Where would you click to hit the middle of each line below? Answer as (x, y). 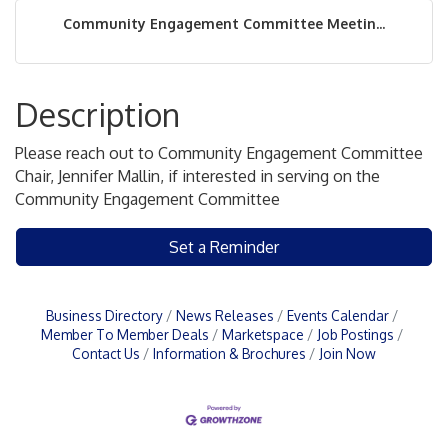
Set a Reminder (224, 247)
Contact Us (106, 353)
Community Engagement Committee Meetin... (224, 23)
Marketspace (263, 334)
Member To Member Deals (125, 334)
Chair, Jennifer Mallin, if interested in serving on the (197, 176)
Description (97, 114)
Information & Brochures (229, 353)
